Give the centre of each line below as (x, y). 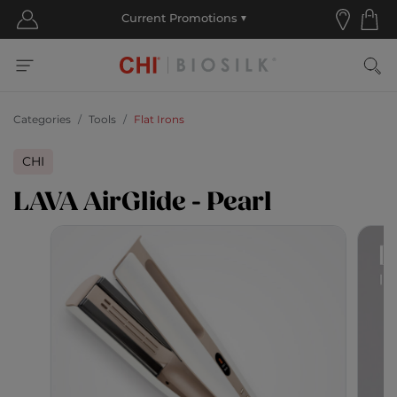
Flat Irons (159, 120)
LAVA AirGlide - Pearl (143, 202)
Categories (42, 120)
